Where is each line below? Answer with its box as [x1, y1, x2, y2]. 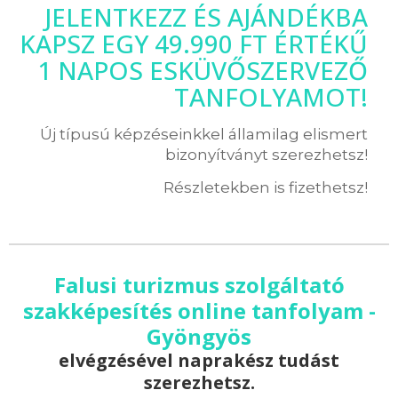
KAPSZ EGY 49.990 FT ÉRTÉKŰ [20, 26, 368, 60]
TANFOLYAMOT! [174, 79, 368, 114]
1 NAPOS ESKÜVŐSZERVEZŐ [37, 52, 368, 87]
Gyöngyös [147, 321, 251, 351]
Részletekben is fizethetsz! [163, 178, 368, 196]
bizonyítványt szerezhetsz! [165, 145, 368, 163]
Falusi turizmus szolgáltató [53, 269, 345, 299]
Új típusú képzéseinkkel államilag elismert [40, 124, 368, 143]
